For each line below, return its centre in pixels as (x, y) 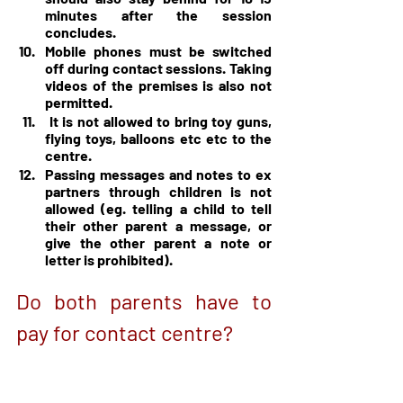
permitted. (79, 103)
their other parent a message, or (158, 226)
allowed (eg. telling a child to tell (158, 209)
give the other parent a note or (158, 243)
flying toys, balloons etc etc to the (158, 139)
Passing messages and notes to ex (158, 175)
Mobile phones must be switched (158, 51)
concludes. (81, 32)
